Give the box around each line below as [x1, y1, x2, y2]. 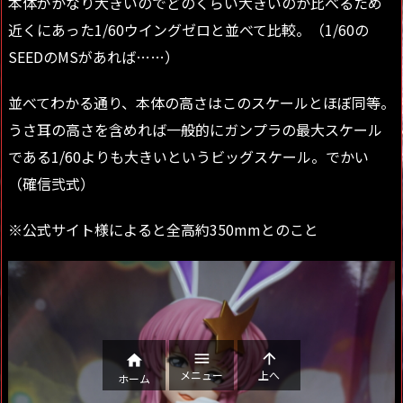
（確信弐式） [8, 172, 94, 194]
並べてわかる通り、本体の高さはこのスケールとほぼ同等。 [8, 91, 395, 113]
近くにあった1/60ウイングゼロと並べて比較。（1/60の [8, 19, 369, 41]
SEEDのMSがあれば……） [8, 46, 179, 68]
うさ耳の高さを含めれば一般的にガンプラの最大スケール [8, 118, 382, 140]
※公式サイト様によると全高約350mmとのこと [8, 218, 318, 240]
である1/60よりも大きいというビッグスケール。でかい [8, 145, 369, 167]
